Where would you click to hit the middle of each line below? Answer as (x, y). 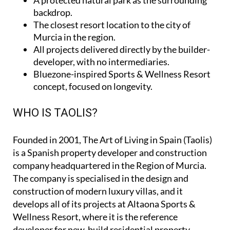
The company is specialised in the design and (101, 178)
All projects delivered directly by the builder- (122, 49)
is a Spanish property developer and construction (110, 152)
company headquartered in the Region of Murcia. (110, 165)
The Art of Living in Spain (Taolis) (147, 139)
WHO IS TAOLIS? (55, 112)
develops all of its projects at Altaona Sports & (104, 204)
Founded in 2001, (48, 139)
